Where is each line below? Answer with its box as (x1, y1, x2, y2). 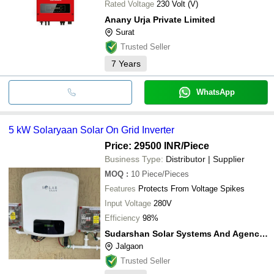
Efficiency (105, 213, 140, 223)
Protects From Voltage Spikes (138, 183, 245, 193)
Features (105, 183, 136, 193)
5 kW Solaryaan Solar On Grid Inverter (9, 124, 174, 135)
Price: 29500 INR (105, 140, 181, 151)
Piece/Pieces (142, 169, 189, 179)
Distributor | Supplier (166, 154, 245, 164)
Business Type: (105, 154, 163, 164)
